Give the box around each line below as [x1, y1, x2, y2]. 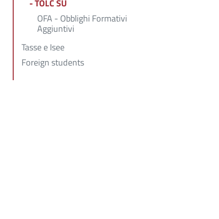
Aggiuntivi [37, 22, 74, 35]
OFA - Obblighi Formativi [37, 11, 127, 25]
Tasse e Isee [22, 40, 65, 54]
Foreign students [22, 56, 84, 69]
